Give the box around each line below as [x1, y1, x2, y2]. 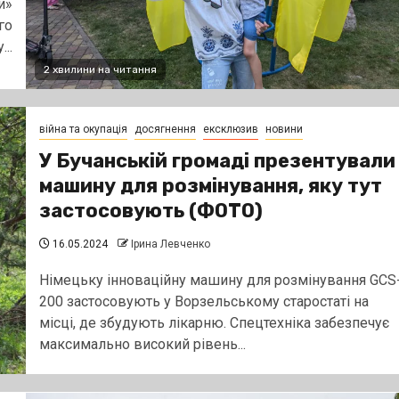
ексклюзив [202, 122, 258, 135]
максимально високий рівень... [38, 335, 246, 353]
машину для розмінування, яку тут [38, 173, 382, 198]
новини [265, 122, 303, 135]
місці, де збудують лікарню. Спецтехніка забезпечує [38, 313, 389, 331]
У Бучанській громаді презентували [38, 148, 395, 173]
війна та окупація [38, 122, 127, 135]
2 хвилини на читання [43, 63, 157, 76]
